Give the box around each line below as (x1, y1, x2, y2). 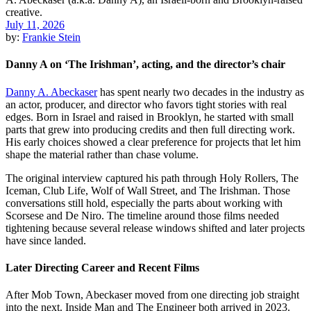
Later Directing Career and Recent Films (6, 261, 199, 274)
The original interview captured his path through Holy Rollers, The (6, 171, 299, 184)
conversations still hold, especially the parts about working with (6, 196, 283, 209)
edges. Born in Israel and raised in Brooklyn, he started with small (6, 110, 294, 123)
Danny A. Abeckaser (6, 85, 97, 98)
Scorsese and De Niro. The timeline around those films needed (6, 209, 279, 221)
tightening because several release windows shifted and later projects (6, 221, 305, 234)
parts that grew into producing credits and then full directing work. (6, 123, 295, 135)
